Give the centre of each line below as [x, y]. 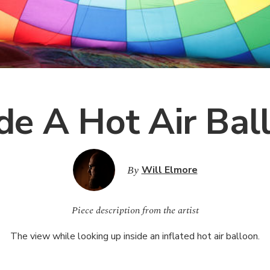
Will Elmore [169, 170]
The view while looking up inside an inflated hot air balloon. [135, 236]
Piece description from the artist [135, 210]
